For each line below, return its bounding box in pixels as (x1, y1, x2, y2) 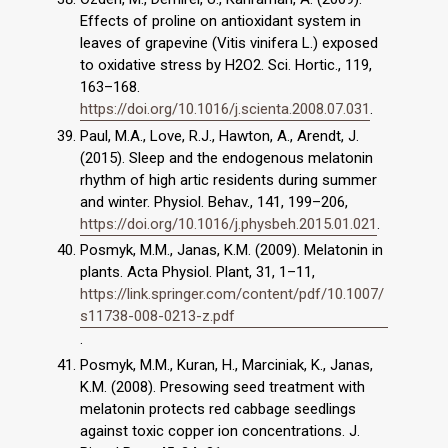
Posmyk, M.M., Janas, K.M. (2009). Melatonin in (80, 241, 383, 260)
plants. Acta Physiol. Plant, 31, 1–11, (80, 263, 315, 282)
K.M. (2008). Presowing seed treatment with (80, 378, 365, 397)
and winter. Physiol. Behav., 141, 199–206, (80, 192, 348, 211)
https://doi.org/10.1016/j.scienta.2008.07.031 (80, 99, 370, 118)
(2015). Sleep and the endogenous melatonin (80, 148, 373, 167)
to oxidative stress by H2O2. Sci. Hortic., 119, (80, 55, 372, 74)
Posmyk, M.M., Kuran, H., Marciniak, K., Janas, (80, 356, 373, 375)
